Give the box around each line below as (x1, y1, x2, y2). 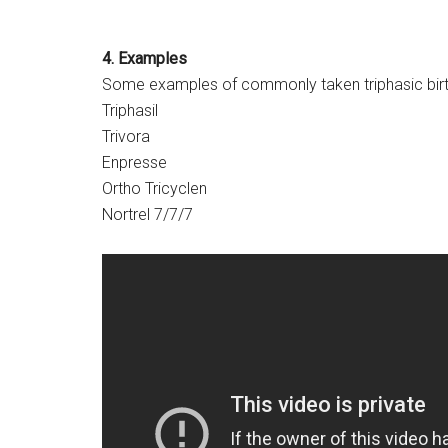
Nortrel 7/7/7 (102, 205, 193, 224)
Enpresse (102, 153, 167, 172)
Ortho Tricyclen (102, 179, 207, 198)
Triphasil (102, 101, 158, 120)
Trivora (102, 127, 150, 146)
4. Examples (102, 49, 187, 68)
